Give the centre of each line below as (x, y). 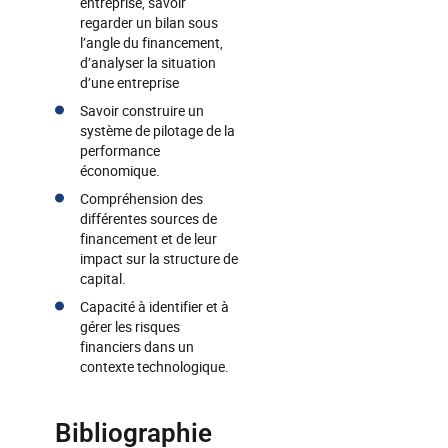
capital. (103, 278)
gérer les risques (130, 326)
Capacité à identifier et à (154, 306)
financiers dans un (137, 346)
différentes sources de (148, 218)
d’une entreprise (129, 82)
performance (120, 150)
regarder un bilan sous (149, 22)
